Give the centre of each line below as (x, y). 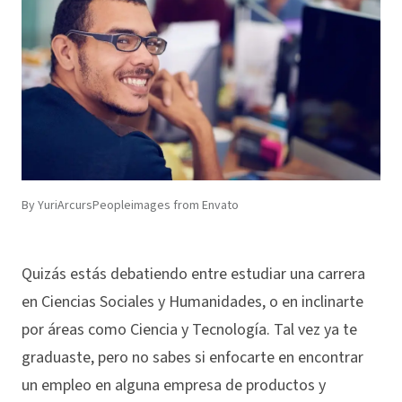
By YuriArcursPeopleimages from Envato (130, 205)
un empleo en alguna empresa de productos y (174, 385)
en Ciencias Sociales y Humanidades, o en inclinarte (192, 301)
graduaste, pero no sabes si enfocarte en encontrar (192, 357)
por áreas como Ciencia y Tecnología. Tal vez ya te (189, 329)
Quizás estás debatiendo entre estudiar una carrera (193, 274)
